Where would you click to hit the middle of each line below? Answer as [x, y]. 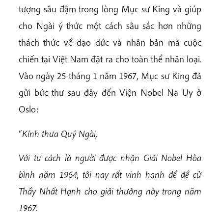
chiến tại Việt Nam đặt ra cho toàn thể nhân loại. [110, 59]
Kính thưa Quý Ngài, [60, 133]
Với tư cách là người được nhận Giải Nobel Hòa [110, 157]
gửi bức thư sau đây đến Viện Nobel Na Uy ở [110, 93]
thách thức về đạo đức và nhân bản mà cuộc [110, 42]
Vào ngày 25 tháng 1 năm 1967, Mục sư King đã [110, 76]
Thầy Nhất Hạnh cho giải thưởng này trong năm [110, 191]
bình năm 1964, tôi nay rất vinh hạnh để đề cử [110, 174]
